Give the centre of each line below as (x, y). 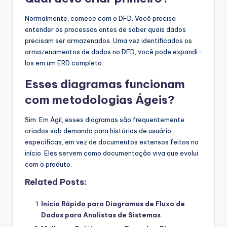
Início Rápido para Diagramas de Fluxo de (113, 203)
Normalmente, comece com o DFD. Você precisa (100, 18)
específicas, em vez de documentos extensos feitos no (112, 142)
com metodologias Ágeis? (100, 100)
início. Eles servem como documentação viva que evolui (111, 153)
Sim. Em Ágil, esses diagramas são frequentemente (105, 119)
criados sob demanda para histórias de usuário (98, 130)
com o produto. (48, 164)
